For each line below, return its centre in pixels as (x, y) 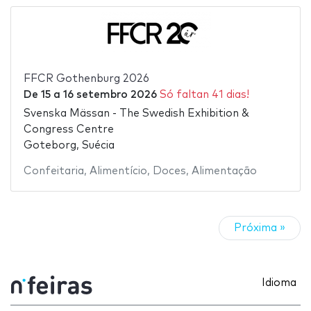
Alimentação (224, 171)
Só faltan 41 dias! (204, 95)
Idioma (279, 283)
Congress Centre (68, 129)
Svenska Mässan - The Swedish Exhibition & (136, 113)
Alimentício (118, 171)
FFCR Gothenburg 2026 (86, 79)
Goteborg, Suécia (69, 145)
